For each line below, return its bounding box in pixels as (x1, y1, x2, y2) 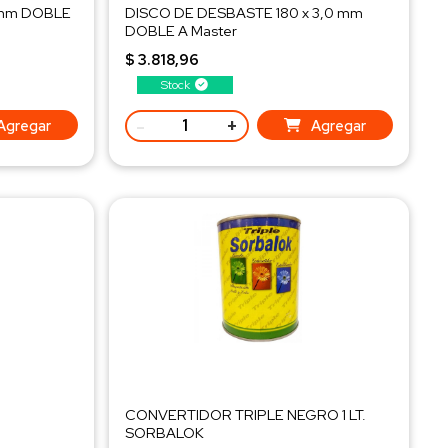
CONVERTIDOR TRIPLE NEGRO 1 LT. (124, 405, 366, 425)
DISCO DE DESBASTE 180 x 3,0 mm (124, 3, 363, 22)
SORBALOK (124, 423, 204, 443)
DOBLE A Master (124, 21, 237, 40)
